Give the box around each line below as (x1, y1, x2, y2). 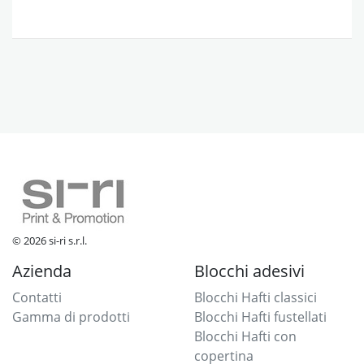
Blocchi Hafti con (194, 327, 297, 345)
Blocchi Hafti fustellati (194, 307, 327, 326)
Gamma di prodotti (12, 307, 130, 326)
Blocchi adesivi (194, 259, 305, 282)
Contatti (12, 288, 62, 306)
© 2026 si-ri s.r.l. (12, 232, 87, 248)
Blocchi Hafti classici (194, 288, 317, 306)
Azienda (12, 259, 71, 282)
